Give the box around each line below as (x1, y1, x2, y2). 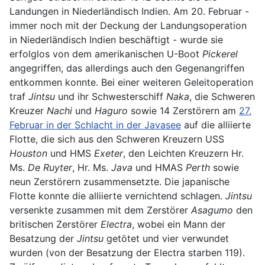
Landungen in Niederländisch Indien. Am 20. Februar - (9, 5, 249, 18)
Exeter (94, 147, 123, 160)
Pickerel (202, 48, 238, 60)
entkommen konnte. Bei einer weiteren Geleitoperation (9, 76, 253, 89)
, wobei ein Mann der (132, 218, 225, 231)
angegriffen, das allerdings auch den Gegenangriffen (9, 62, 244, 75)
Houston (9, 147, 47, 160)
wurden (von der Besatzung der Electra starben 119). (9, 247, 245, 259)
